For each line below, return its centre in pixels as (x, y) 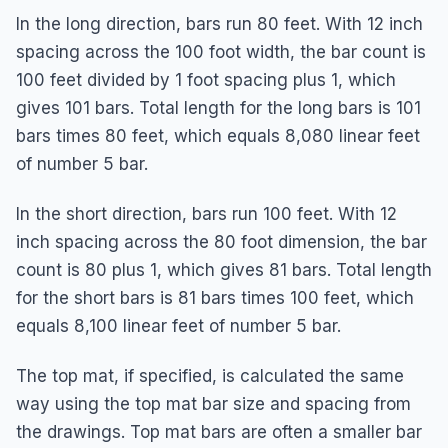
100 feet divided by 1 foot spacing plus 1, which (206, 79)
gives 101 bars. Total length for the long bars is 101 (218, 107)
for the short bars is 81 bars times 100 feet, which (215, 297)
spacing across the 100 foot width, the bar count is (221, 51)
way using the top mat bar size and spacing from (213, 403)
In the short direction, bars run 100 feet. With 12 (206, 213)
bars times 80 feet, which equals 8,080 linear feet (218, 135)
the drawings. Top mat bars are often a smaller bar (219, 431)
